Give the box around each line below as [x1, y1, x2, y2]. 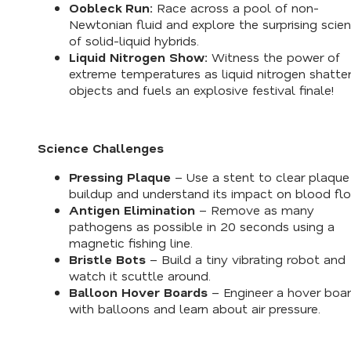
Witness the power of [212, 49, 340, 66]
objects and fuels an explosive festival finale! [69, 81, 334, 99]
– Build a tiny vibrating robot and [146, 251, 346, 268]
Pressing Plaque [69, 168, 171, 186]
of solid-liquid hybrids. [69, 32, 199, 49]
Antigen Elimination [69, 201, 195, 219]
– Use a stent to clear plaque [171, 168, 349, 186]
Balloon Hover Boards [69, 284, 208, 301]
